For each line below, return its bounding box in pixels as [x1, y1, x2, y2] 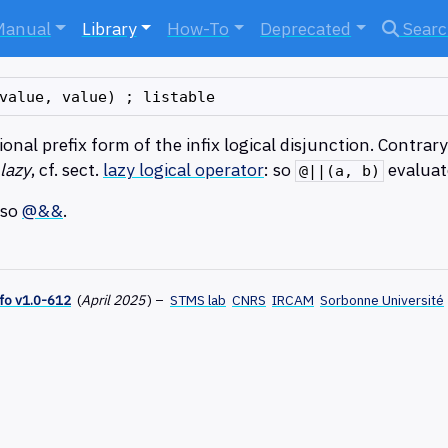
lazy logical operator [103, 158, 264, 182]
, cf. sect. [31, 158, 103, 182]
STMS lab [170, 291, 226, 310]
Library [81, 17, 137, 40]
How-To [167, 17, 230, 40]
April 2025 [81, 291, 147, 310]
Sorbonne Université [320, 291, 444, 310]
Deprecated [260, 17, 352, 40]
